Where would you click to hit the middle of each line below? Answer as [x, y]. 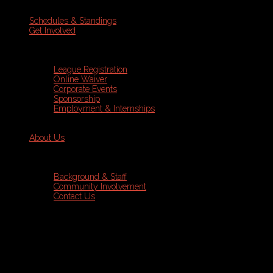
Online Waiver [80, 79]
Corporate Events [85, 89]
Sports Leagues [36, 237]
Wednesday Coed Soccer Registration [117, 261]
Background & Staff [90, 177]
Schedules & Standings [73, 21]
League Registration [90, 69]
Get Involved [52, 30]
